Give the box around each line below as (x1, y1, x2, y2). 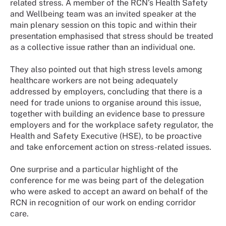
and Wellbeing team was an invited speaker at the (10, 9, 196, 19)
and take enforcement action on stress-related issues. (10, 142, 211, 152)
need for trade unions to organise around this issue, (10, 97, 201, 107)
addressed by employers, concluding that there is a (10, 86, 202, 96)
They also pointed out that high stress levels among (10, 64, 202, 74)
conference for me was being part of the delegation (10, 175, 204, 185)
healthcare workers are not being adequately (10, 75, 178, 85)
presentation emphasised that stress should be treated (10, 31, 213, 41)
